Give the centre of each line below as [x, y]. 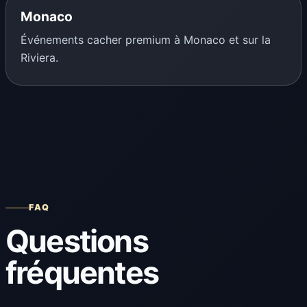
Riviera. [39, 58]
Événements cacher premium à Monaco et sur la [145, 40]
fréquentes [82, 273]
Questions [77, 242]
